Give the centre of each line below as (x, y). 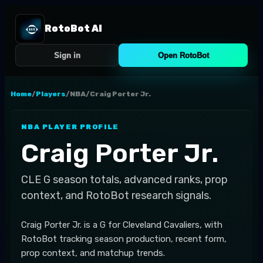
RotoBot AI (73, 28)
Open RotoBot (183, 55)
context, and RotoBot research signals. (116, 195)
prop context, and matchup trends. (93, 253)
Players (51, 94)
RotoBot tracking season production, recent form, (124, 239)
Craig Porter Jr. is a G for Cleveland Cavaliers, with (122, 225)
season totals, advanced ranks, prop (140, 180)
